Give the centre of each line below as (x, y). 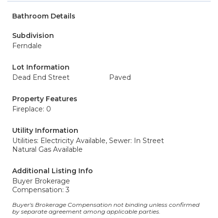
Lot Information (41, 67)
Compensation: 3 (41, 190)
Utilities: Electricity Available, (60, 141)
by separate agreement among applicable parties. (86, 211)
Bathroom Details (44, 16)
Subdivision (33, 36)
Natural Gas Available (47, 149)
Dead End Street (41, 77)
